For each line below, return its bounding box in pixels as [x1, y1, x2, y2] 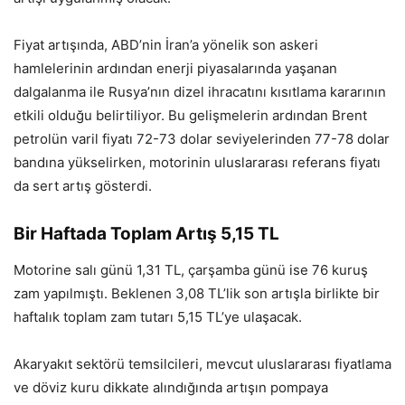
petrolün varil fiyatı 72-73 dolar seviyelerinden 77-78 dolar [14, 130, 390, 148]
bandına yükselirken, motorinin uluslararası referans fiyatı [14, 154, 381, 172]
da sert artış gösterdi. [14, 177, 152, 195]
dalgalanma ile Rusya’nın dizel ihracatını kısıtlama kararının [14, 83, 386, 101]
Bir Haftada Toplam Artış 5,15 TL [14, 223, 279, 245]
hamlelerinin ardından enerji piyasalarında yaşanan [14, 60, 337, 78]
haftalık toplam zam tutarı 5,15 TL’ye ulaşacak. [14, 308, 302, 326]
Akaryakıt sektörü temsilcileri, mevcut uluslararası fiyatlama [14, 355, 391, 373]
